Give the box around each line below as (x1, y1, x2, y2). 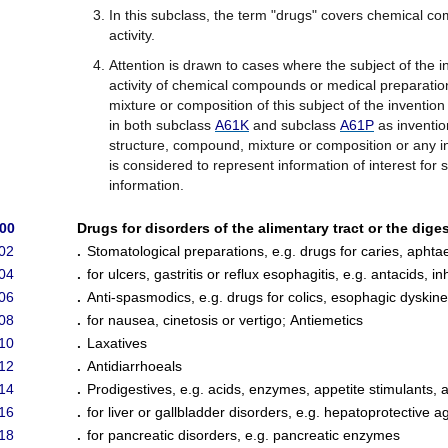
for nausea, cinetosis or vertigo (87, 312, 282, 328)
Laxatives (87, 335, 147, 351)
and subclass (249, 116, 340, 133)
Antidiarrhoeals (87, 358, 182, 374)
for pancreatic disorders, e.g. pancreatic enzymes (87, 427, 400, 443)
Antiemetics (290, 312, 363, 328)
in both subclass (109, 116, 215, 133)
